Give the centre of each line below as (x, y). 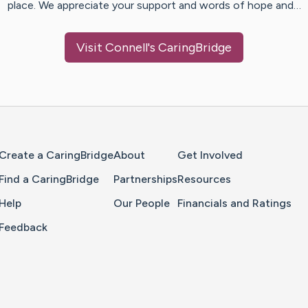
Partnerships (145, 179)
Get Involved (210, 155)
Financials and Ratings (234, 203)
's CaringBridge (190, 48)
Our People (142, 203)
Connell (126, 48)
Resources (204, 179)
